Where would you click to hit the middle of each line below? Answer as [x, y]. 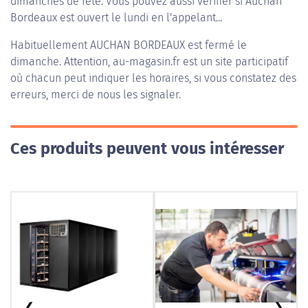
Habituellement [50, 45]
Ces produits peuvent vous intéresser [147, 148]
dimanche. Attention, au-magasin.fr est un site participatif [149, 62]
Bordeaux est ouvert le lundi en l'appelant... [116, 18]
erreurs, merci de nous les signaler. [96, 95]
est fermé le [216, 45]
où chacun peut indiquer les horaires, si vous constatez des [153, 78]
